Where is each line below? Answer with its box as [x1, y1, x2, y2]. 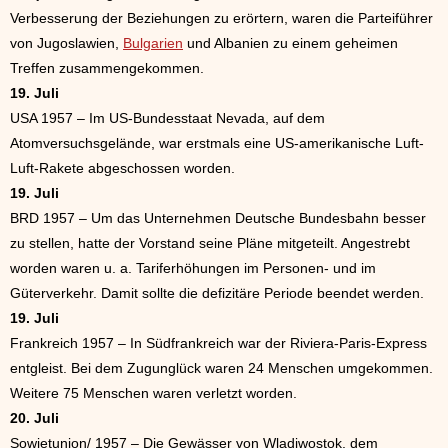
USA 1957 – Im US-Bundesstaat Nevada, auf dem [10, 110, 325, 126]
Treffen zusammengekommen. [10, 60, 204, 76]
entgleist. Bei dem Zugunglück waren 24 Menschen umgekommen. [10, 360, 433, 376]
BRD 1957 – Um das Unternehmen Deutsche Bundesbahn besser [10, 210, 426, 226]
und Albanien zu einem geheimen [183, 35, 398, 51]
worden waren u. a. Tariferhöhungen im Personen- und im [10, 260, 376, 276]
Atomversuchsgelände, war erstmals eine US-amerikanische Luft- [10, 135, 424, 151]
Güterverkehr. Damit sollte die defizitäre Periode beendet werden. [10, 285, 424, 301]
